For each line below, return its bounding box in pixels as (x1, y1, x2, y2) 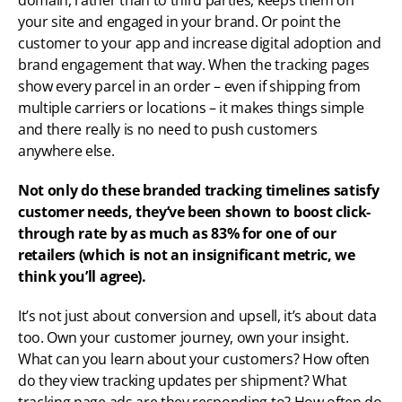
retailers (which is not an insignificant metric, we (18, 245, 355, 266)
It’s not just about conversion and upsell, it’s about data (18, 306, 377, 327)
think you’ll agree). (18, 267, 146, 287)
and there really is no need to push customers (18, 119, 318, 140)
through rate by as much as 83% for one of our (18, 223, 336, 244)
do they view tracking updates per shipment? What (18, 371, 347, 391)
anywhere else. (18, 141, 118, 162)
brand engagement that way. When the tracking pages (18, 55, 370, 75)
